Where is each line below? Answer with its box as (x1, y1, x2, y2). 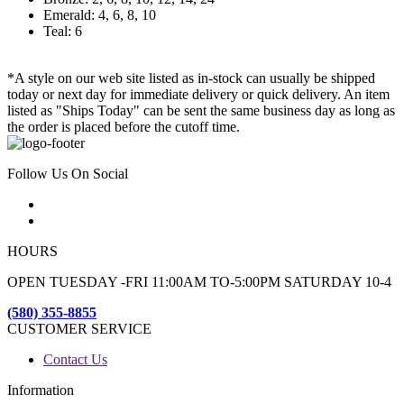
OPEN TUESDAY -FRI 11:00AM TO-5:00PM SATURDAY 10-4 (7, 274, 391, 290)
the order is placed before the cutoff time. (7, 119, 240, 135)
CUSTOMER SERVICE (7, 321, 151, 337)
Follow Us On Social (7, 166, 128, 182)
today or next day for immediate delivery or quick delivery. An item (7, 87, 390, 103)
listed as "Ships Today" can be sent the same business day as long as (7, 103, 395, 119)
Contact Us (43, 352, 107, 368)
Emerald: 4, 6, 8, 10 (43, 7, 156, 23)
